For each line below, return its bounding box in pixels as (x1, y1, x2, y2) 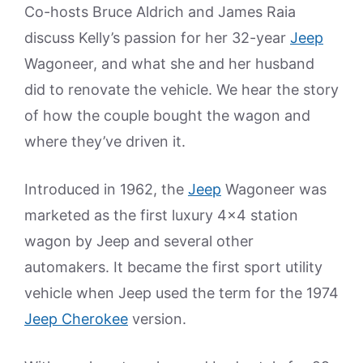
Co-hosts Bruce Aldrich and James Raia (24, 2, 296, 20)
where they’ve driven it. (24, 132, 186, 150)
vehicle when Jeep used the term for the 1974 (24, 284, 339, 301)
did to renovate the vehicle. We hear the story (24, 80, 339, 98)
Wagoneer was (221, 180, 327, 198)
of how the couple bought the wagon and (24, 106, 310, 124)
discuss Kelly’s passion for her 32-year (24, 28, 290, 46)
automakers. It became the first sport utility (24, 258, 322, 275)
